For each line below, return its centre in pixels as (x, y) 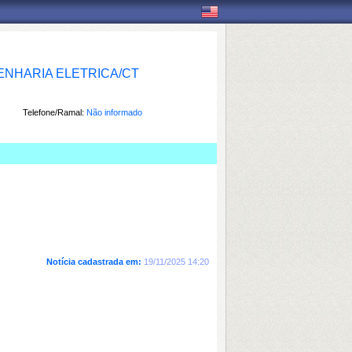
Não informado (114, 112)
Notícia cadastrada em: (94, 262)
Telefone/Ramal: (55, 112)
